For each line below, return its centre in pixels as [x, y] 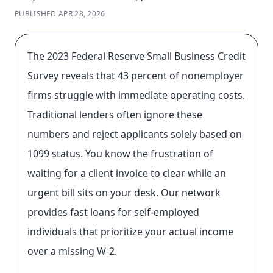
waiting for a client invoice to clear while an [127, 173]
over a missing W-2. [72, 251]
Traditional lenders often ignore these [115, 115]
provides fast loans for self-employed [113, 212]
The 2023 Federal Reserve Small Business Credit [136, 56]
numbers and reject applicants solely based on [135, 134]
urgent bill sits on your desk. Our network [124, 193]
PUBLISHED [36, 14]
